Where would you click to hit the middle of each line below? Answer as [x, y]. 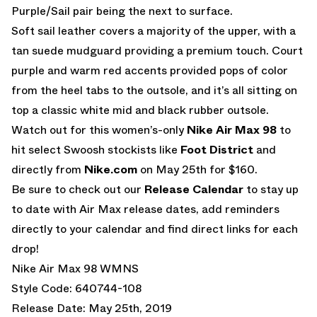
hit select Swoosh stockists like [96, 149]
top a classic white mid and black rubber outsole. [140, 110]
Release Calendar [194, 189]
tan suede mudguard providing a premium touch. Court [157, 50]
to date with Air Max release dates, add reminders [145, 209]
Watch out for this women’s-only [99, 129]
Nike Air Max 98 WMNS [75, 268]
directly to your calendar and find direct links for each [155, 229]
